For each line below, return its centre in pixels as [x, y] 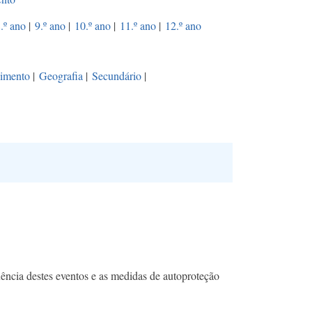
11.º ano [138, 26]
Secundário [117, 76]
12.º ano [183, 26]
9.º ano [50, 26]
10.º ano [93, 26]
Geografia [61, 76]
